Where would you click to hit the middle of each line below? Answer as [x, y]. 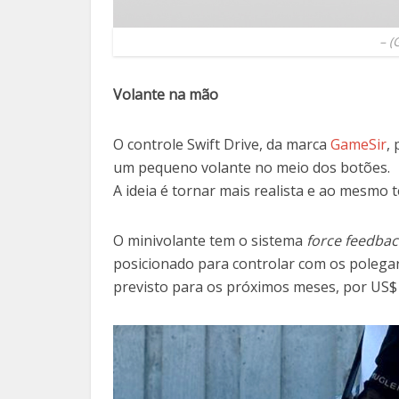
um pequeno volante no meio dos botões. [252, 167]
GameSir [358, 144]
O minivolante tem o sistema [210, 240]
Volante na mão [166, 94]
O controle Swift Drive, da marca [222, 144]
